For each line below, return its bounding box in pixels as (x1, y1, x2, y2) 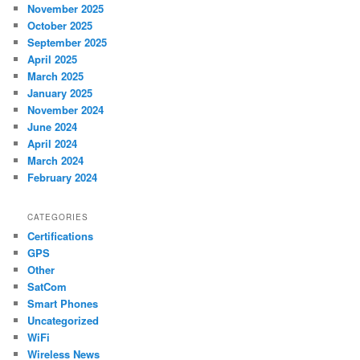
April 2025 (27, 51, 78, 67)
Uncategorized (27, 313, 100, 329)
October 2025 (27, 17, 93, 33)
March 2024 (27, 152, 84, 168)
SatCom (27, 279, 67, 295)
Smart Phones (27, 296, 99, 312)
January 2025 (27, 84, 93, 100)
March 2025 (27, 67, 84, 84)
